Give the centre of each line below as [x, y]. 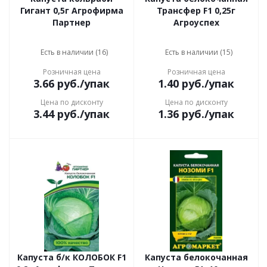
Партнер [72, 22]
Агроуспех [196, 22]
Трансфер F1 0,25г [196, 10]
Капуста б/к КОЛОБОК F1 [72, 257]
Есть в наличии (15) [198, 52]
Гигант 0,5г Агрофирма [72, 10]
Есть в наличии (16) [74, 52]
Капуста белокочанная [196, 257]
